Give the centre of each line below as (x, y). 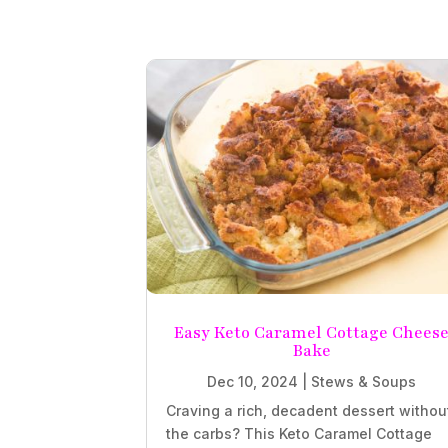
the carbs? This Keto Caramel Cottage (299, 433)
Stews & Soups (363, 381)
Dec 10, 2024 (252, 381)
